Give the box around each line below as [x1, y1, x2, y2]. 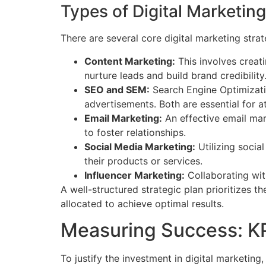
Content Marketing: [84, 55, 175, 67]
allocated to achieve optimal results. [61, 197, 224, 210]
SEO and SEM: [84, 83, 150, 96]
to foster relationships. [84, 126, 186, 138]
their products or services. [84, 154, 202, 167]
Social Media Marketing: [84, 140, 195, 153]
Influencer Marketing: [84, 169, 185, 181]
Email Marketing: [84, 112, 162, 124]
